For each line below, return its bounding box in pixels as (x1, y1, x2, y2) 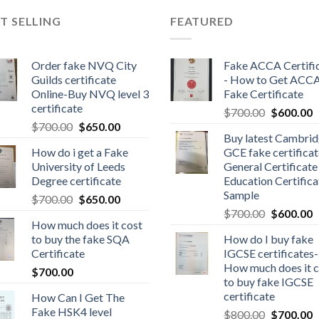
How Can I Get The (31, 290, 125, 304)
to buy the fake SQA (31, 231, 130, 246)
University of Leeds (31, 159, 125, 173)
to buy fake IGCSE (224, 274, 313, 288)
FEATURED (170, 14, 234, 28)
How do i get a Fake (31, 145, 128, 159)
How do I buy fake (224, 231, 313, 246)
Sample (224, 187, 259, 202)
